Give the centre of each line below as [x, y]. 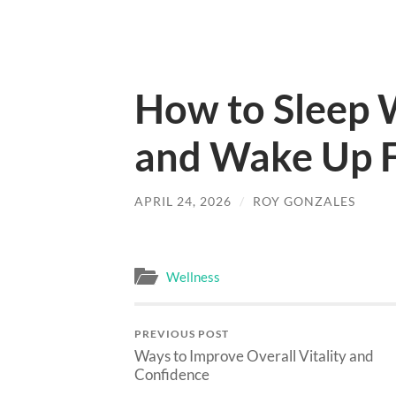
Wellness [193, 276]
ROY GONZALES [304, 201]
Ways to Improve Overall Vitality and [254, 355]
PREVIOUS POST [182, 333]
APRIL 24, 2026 [183, 201]
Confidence [172, 374]
